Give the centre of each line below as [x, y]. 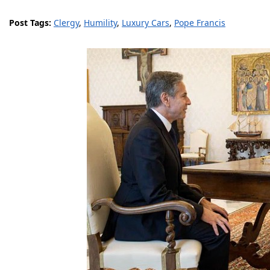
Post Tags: [31, 23]
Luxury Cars [146, 23]
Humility [100, 23]
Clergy [66, 23]
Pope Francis [200, 23]
